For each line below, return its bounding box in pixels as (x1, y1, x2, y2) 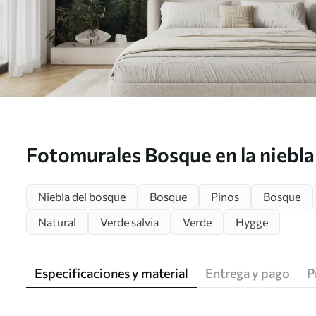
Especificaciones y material (35, 265, 188, 281)
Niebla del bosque (38, 190, 126, 203)
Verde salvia (100, 215, 159, 229)
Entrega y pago (205, 265, 290, 281)
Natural (38, 215, 76, 229)
